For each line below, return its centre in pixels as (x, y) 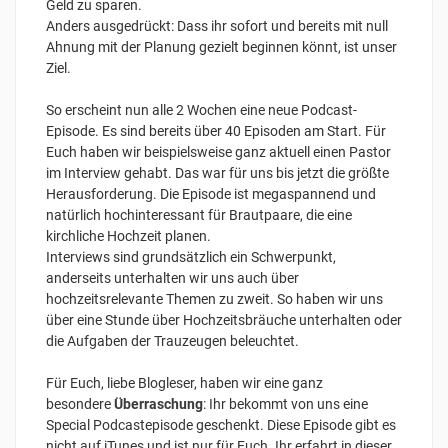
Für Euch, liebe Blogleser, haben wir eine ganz (184, 382)
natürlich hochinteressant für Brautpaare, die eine (199, 214)
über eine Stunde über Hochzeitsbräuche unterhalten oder (224, 319)
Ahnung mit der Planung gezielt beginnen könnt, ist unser (221, 46)
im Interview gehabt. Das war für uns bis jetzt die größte (217, 172)
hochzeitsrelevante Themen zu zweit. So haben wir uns (214, 298)
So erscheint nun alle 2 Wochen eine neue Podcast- (201, 109)
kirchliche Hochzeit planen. (130, 235)
